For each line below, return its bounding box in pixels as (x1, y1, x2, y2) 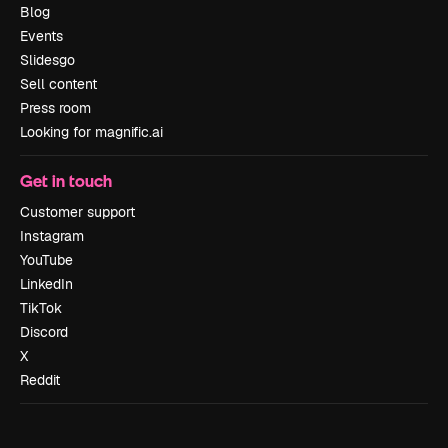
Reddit (20, 371, 60, 390)
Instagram (20, 227, 84, 246)
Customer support (20, 203, 135, 222)
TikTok (20, 299, 62, 318)
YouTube (20, 251, 73, 270)
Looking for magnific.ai (20, 123, 163, 142)
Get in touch (20, 170, 112, 192)
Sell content (20, 75, 97, 94)
